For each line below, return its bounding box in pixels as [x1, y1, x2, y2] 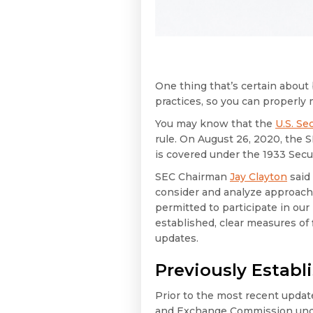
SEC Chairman [155, 170, 230, 184]
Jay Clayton [230, 170, 287, 184]
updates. [155, 232, 198, 245]
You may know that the [155, 117, 275, 131]
